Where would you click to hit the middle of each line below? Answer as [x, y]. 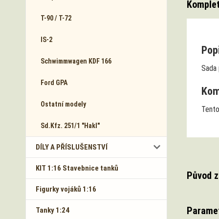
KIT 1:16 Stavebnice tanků [77, 168]
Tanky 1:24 [53, 210]
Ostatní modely [63, 104]
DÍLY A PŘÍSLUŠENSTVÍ [72, 147]
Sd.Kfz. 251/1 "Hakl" [70, 126]
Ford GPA [54, 83]
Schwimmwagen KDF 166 [76, 61]
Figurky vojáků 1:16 [66, 189]
